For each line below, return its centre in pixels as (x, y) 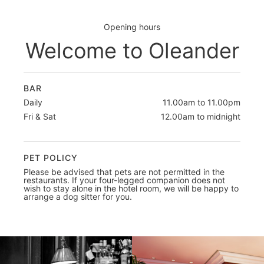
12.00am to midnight (201, 117)
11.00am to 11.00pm (202, 103)
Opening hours (132, 27)
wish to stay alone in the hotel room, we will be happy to (131, 189)
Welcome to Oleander (132, 51)
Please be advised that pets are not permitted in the (124, 172)
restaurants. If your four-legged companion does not (124, 180)
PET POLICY (51, 158)
